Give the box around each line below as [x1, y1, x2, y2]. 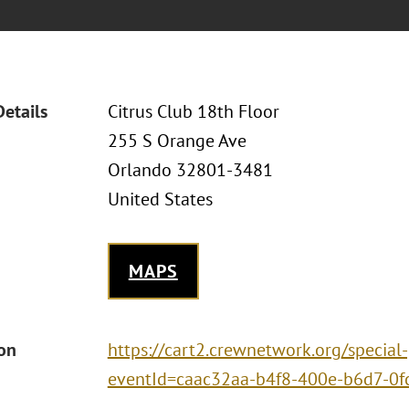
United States [107, 187, 213, 211]
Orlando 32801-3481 [107, 158, 273, 182]
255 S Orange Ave [107, 129, 246, 152]
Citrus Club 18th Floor [107, 100, 279, 123]
